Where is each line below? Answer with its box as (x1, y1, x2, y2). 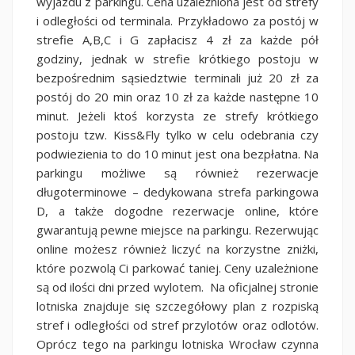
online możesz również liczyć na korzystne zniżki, (36, 240, 319, 257)
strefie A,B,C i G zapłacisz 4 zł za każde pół (36, 31, 319, 48)
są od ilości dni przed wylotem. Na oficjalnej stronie (36, 278, 319, 295)
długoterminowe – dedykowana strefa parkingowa (36, 183, 319, 200)
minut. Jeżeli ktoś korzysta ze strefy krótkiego (36, 107, 319, 124)
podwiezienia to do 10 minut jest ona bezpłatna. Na (36, 145, 319, 162)
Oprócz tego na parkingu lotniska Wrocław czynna (36, 335, 319, 352)
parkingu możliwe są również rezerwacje (36, 164, 319, 181)
